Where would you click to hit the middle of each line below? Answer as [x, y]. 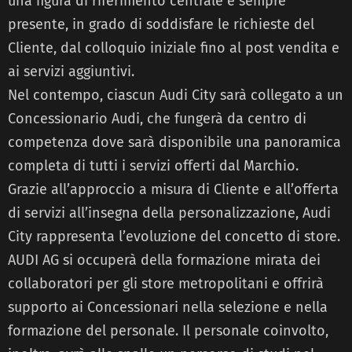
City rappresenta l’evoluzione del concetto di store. [174, 236]
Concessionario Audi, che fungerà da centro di [157, 118]
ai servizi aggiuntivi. [71, 71]
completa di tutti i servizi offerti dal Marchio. [153, 165]
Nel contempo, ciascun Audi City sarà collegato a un [176, 95]
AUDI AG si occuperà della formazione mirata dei [164, 260]
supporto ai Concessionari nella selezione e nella [168, 307]
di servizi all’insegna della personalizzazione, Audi [169, 213]
